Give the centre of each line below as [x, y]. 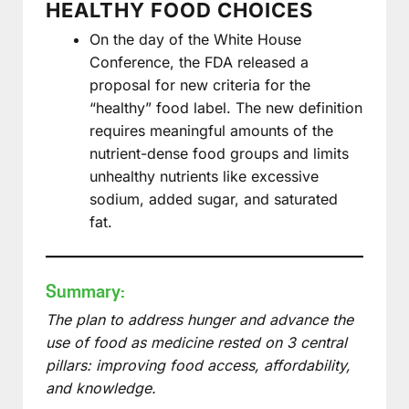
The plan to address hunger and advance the [199, 319]
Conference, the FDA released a [199, 62]
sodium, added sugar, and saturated [214, 199]
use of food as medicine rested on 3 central [196, 342]
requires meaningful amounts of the [211, 130]
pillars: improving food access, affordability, [198, 365]
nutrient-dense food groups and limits [219, 153]
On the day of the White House [195, 39]
